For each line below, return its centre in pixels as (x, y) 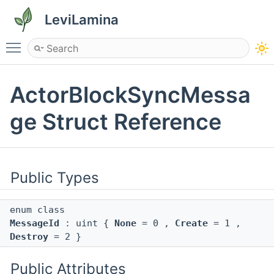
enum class (43, 210)
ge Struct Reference (116, 122)
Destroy (29, 237)
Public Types (55, 178)
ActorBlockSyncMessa (130, 95)
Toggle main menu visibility (90, 42)
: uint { (87, 224)
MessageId (35, 224)
